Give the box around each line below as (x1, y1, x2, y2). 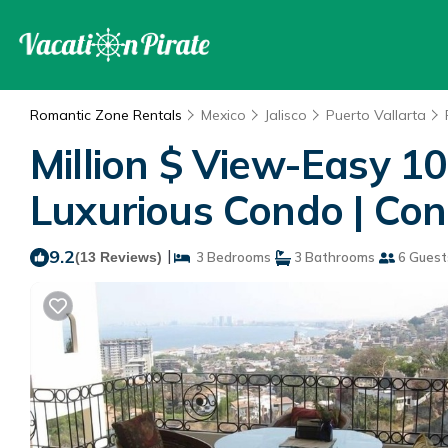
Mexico (201, 106, 246, 124)
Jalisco (265, 106, 307, 124)
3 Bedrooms (190, 249, 271, 265)
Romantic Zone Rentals (30, 106, 186, 124)
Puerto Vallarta (326, 106, 426, 124)
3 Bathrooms (291, 249, 375, 265)
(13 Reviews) (75, 249, 162, 265)
